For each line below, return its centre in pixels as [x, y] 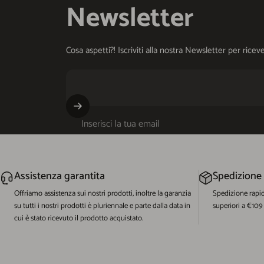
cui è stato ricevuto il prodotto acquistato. [79, 218]
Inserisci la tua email [121, 124]
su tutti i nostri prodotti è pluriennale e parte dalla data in [102, 206]
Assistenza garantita [60, 176]
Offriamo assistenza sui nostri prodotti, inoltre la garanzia [103, 193]
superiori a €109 [238, 206]
